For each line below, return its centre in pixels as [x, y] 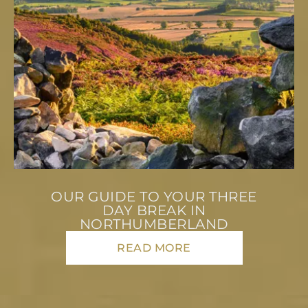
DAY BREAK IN [154, 210]
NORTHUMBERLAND [154, 224]
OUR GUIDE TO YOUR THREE [154, 196]
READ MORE [154, 247]
